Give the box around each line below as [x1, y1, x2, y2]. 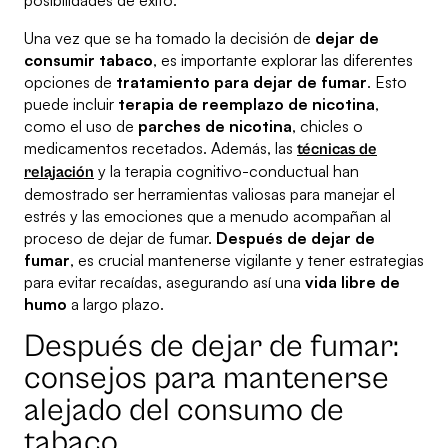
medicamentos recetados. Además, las [24, 138, 297, 159]
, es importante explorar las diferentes [153, 50, 413, 71]
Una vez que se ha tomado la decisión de [24, 28, 315, 49]
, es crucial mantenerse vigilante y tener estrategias [70, 250, 424, 271]
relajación [24, 163, 94, 182]
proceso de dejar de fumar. [24, 228, 216, 249]
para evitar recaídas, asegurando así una [24, 272, 305, 293]
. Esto [367, 72, 407, 93]
